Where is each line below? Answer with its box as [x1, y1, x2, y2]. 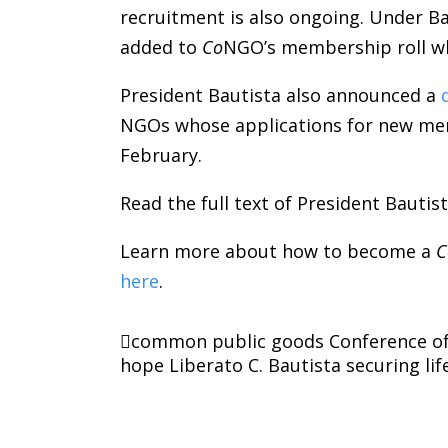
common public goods [131, 329, 325, 354]
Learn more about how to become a [120, 239, 437, 264]
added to [120, 35, 203, 60]
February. [120, 143, 203, 168]
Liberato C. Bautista [169, 353, 342, 378]
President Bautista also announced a [120, 83, 442, 108]
